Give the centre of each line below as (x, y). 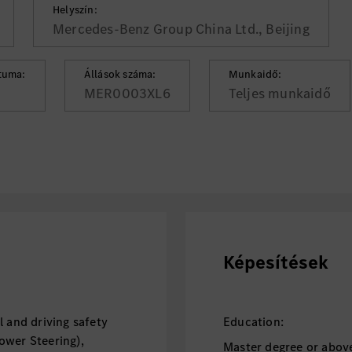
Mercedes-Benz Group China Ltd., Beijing (181, 29)
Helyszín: (75, 10)
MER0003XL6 (127, 93)
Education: (253, 322)
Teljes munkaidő (279, 93)
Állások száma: (120, 74)
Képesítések (275, 262)
